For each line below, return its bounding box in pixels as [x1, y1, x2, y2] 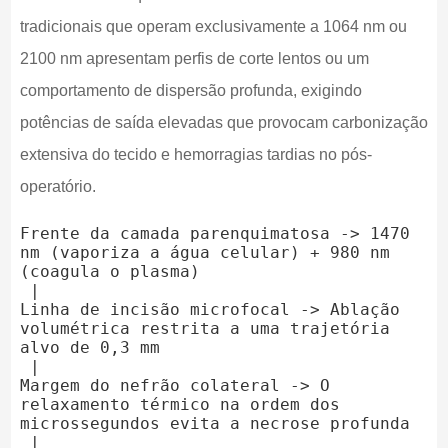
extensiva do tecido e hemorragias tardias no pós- [19, 145, 372, 163]
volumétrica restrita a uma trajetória [19, 318, 390, 338]
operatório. [19, 177, 96, 195]
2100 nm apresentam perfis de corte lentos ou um [19, 49, 369, 67]
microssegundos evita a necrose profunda [19, 413, 410, 433]
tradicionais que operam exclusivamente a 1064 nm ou [19, 17, 407, 35]
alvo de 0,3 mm [19, 337, 160, 357]
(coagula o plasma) [19, 261, 200, 281]
